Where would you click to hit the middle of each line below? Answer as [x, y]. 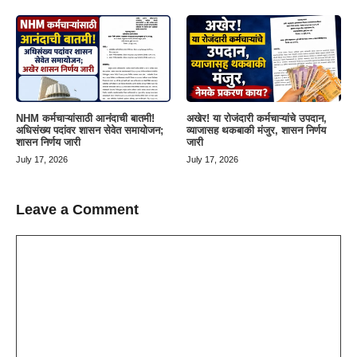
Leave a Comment [77, 209]
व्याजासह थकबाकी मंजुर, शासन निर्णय [256, 130]
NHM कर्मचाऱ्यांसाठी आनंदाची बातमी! [85, 118]
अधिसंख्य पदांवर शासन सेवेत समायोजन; [90, 130]
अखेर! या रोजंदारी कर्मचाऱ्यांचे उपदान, [257, 118]
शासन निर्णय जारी [48, 142]
